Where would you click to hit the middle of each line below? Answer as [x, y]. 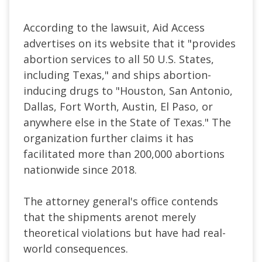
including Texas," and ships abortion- [117, 75]
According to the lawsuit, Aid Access [114, 27]
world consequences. [76, 248]
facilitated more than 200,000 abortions [124, 154]
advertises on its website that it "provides [130, 43]
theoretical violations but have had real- [125, 232]
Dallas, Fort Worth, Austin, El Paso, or [118, 106]
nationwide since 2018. [80, 169]
